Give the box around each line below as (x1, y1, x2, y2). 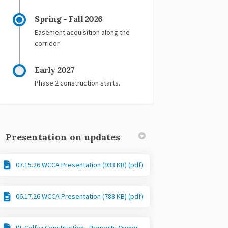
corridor (35, 38, 60, 48)
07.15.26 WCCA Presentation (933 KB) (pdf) (16, 160, 144, 169)
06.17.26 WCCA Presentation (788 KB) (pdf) (16, 191, 144, 201)
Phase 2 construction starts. (35, 78, 121, 88)
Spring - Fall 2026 (35, 13, 103, 24)
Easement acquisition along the (35, 27, 130, 37)
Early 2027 (35, 64, 75, 75)
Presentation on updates (6, 131, 121, 143)
